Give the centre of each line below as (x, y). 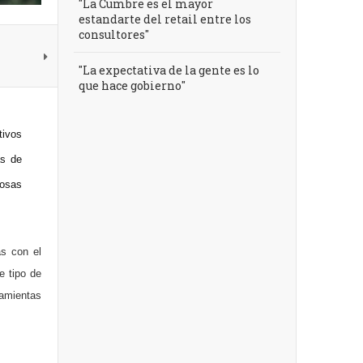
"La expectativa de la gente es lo (169, 70)
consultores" (114, 34)
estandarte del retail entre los (165, 19)
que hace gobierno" (132, 85)
